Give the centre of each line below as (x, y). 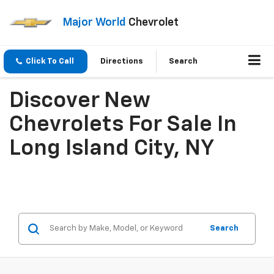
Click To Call (50, 62)
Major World (94, 22)
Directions (122, 62)
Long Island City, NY (112, 149)
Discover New (80, 101)
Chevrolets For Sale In (123, 125)
